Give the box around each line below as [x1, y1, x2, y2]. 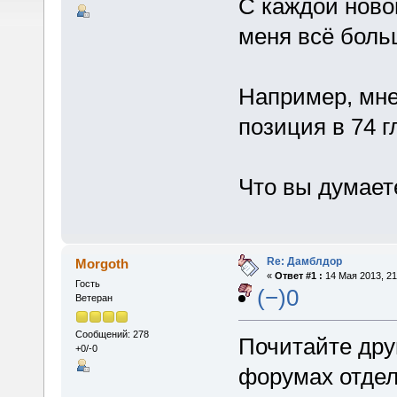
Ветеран [74, 292, 113, 304]
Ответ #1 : [274, 270, 323, 282]
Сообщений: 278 [74, 328, 149, 339]
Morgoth [75, 256, 129, 272]
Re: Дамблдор [266, 255, 342, 269]
